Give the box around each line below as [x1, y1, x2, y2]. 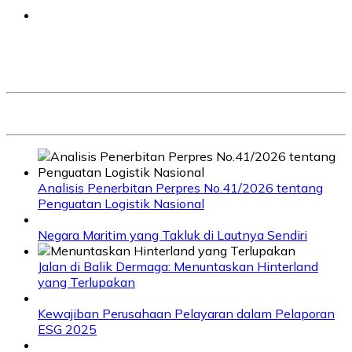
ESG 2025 [38, 321, 97, 338]
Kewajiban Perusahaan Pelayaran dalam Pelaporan [38, 306, 335, 322]
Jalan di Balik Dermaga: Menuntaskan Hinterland [38, 258, 318, 275]
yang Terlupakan [38, 274, 135, 291]
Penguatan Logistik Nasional [38, 196, 204, 212]
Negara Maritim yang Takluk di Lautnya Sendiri [38, 227, 307, 244]
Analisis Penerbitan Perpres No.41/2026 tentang [38, 180, 323, 196]
